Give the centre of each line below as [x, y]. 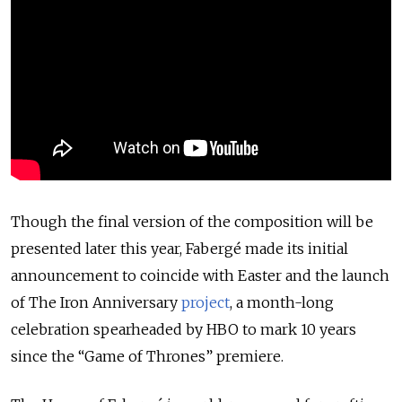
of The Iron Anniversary [96, 302]
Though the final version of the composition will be [192, 221]
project [205, 302]
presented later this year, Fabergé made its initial [179, 248]
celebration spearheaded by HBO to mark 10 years [184, 329]
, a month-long [282, 302]
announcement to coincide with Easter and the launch [200, 275]
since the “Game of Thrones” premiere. [149, 356]
